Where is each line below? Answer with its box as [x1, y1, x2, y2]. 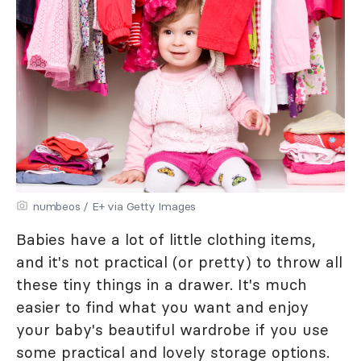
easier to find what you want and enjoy [16, 297, 309, 317]
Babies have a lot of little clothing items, [16, 229, 316, 249]
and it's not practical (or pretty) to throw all [16, 251, 342, 272]
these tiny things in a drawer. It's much [16, 274, 307, 294]
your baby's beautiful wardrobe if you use [16, 319, 329, 339]
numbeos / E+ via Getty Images [33, 198, 197, 214]
